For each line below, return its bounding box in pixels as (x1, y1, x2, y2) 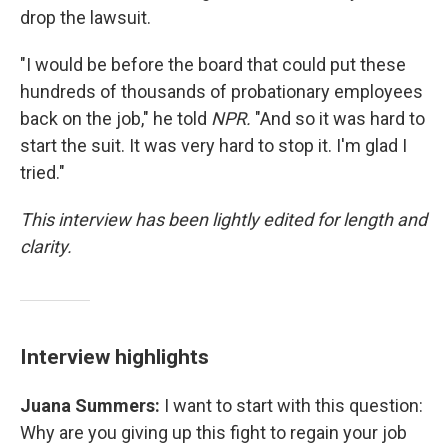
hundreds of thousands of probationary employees (20, 81, 423, 102)
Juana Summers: (20, 395, 164, 416)
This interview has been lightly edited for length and (20, 209, 427, 230)
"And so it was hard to (255, 108, 425, 129)
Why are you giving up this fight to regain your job (20, 422, 407, 443)
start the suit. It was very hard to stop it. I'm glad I (20, 135, 407, 156)
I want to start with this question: (164, 395, 423, 416)
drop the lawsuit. (20, 7, 151, 28)
